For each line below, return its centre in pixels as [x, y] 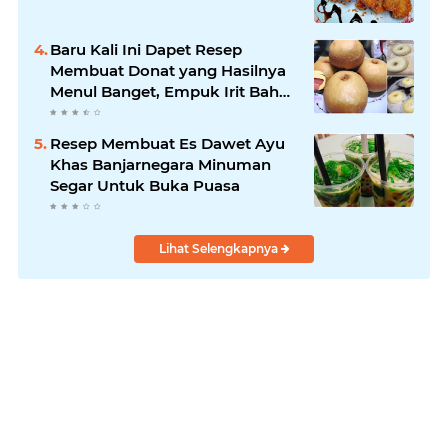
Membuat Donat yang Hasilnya [168, 70]
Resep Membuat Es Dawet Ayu [167, 143]
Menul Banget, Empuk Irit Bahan [174, 91]
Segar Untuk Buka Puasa [145, 185]
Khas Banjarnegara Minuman [160, 164]
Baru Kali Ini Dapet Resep [146, 49]
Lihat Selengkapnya [219, 248]
